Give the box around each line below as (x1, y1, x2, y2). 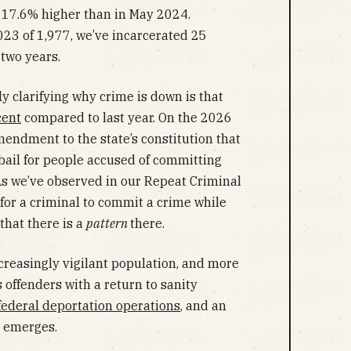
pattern (86, 215, 130, 231)
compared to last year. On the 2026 (21, 109, 232, 125)
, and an (180, 297, 226, 313)
